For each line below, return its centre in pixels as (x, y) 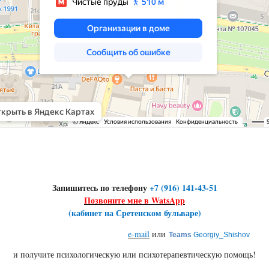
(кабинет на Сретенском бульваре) (134, 213)
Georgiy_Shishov (222, 235)
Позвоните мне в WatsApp (134, 201)
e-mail (139, 234)
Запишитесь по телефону (101, 188)
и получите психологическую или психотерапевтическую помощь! (134, 255)
